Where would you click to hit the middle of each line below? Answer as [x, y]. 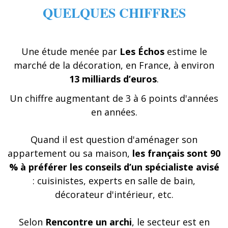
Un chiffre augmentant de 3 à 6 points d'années [114, 98]
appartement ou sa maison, [69, 153]
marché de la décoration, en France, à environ [114, 65]
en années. [114, 112]
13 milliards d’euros [113, 79]
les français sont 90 [175, 153]
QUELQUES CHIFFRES [114, 13]
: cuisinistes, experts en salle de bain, [114, 180]
